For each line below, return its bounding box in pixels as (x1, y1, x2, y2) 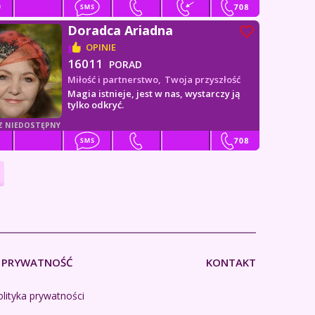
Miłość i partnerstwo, (67, 73, 162, 86)
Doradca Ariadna (67, 22, 174, 39)
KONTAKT (205, 255, 256, 269)
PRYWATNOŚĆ (1, 255, 73, 269)
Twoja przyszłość (165, 73, 241, 86)
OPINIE (86, 41, 117, 53)
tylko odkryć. (67, 98, 124, 111)
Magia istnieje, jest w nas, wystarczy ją (67, 87, 241, 100)
